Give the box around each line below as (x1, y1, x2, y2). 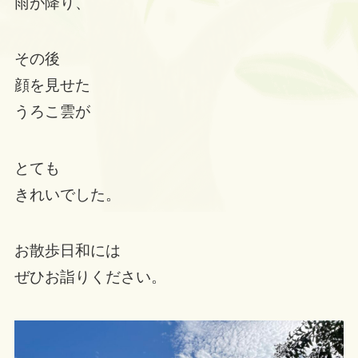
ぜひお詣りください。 (14, 268, 166, 286)
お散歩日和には (14, 242, 121, 260)
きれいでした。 (14, 185, 121, 203)
